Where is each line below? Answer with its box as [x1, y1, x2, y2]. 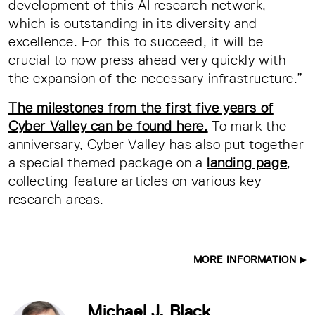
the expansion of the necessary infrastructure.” [8, 70, 303, 86]
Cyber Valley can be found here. [8, 117, 208, 134]
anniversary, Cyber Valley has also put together [8, 136, 304, 152]
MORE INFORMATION [193, 253, 300, 265]
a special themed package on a [8, 154, 207, 170]
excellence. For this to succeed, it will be [8, 33, 264, 49]
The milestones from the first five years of [8, 99, 274, 115]
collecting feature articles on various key [8, 172, 262, 188]
